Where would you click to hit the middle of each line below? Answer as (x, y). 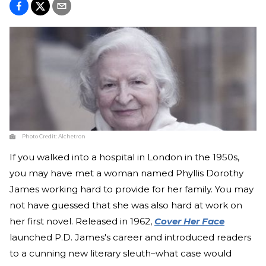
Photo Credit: (40, 137)
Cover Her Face (189, 221)
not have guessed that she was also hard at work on (126, 205)
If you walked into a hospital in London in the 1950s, (124, 157)
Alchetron (72, 137)
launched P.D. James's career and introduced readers (130, 237)
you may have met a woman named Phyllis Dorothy (126, 173)
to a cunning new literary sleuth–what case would (121, 254)
